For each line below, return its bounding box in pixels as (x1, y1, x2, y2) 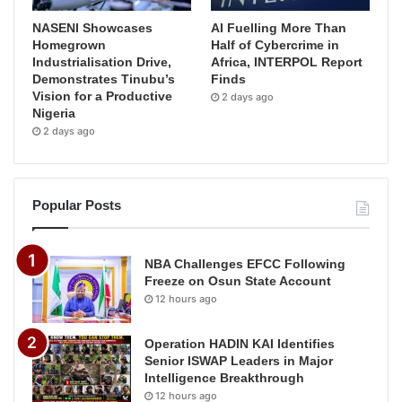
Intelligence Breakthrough (144, 370, 304, 385)
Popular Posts (32, 197, 121, 213)
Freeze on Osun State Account (144, 273, 331, 288)
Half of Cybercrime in (211, 37, 340, 52)
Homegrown (32, 37, 106, 52)
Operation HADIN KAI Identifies (144, 336, 335, 351)
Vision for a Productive (32, 88, 172, 103)
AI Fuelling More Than (211, 20, 347, 35)
